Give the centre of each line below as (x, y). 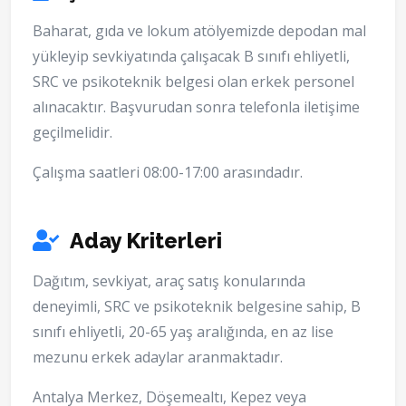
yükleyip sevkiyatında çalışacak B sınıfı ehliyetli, (191, 57)
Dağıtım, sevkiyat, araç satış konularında (169, 281)
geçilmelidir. (72, 133)
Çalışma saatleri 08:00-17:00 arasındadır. (168, 173)
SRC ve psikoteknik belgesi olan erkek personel (193, 82)
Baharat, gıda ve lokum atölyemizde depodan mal (199, 31)
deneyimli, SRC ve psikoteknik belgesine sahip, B (197, 307)
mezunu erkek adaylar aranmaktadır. (158, 358)
